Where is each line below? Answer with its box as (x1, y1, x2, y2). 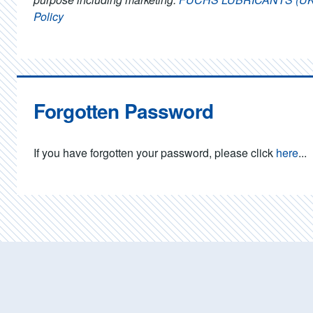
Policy (34, 8, 64, 24)
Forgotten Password (34, 96, 213, 125)
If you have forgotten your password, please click (34, 145, 276, 161)
